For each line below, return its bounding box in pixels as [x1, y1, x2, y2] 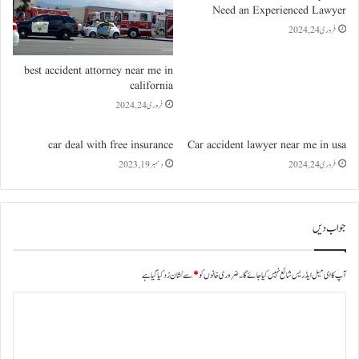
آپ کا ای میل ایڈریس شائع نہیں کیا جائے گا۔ [239, 267, 346, 283]
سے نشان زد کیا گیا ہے [142, 267, 193, 283]
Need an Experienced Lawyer [212, 2, 346, 18]
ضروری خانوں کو [199, 267, 239, 283]
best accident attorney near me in [24, 62, 173, 79]
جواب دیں [313, 218, 346, 237]
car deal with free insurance [48, 136, 173, 153]
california [130, 77, 173, 94]
